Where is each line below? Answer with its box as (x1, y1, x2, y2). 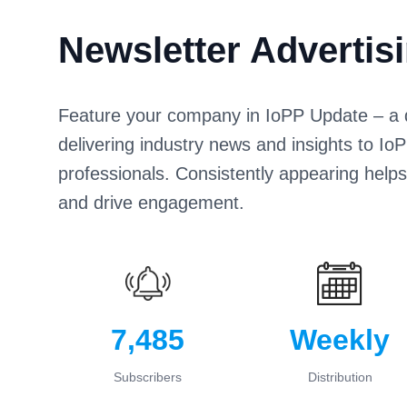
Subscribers (114, 370, 182, 384)
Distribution (307, 370, 372, 384)
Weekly (290, 323, 390, 356)
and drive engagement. (58, 193, 244, 213)
